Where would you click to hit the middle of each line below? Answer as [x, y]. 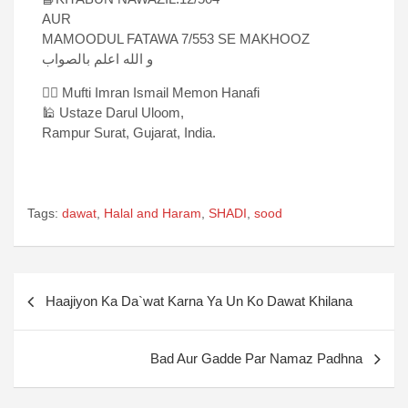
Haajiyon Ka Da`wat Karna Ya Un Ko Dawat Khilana [199, 301]
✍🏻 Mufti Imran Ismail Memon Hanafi [151, 93]
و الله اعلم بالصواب [97, 59]
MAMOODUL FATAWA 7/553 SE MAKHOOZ [176, 39]
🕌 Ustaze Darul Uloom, [113, 113]
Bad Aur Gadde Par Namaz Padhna [256, 359]
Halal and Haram [153, 214]
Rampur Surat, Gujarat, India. [129, 133]
